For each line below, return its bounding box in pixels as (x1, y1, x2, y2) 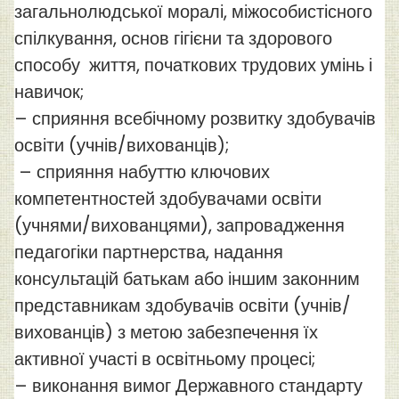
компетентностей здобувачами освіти (14, 186, 322, 212)
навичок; (14, 79, 84, 105)
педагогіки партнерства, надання (14, 240, 283, 265)
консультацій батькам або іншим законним (14, 266, 360, 292)
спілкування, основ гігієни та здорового (14, 26, 332, 52)
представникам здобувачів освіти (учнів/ (14, 293, 351, 319)
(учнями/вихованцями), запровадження (14, 213, 345, 239)
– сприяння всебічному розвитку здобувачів (14, 106, 376, 132)
